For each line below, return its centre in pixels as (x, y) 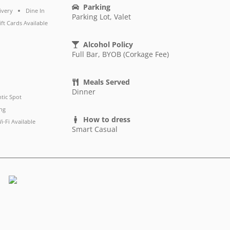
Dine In (35, 11)
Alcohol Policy (108, 45)
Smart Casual (94, 129)
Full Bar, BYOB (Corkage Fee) (120, 54)
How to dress (107, 120)
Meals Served (107, 82)
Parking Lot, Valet (101, 17)
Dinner (83, 92)
